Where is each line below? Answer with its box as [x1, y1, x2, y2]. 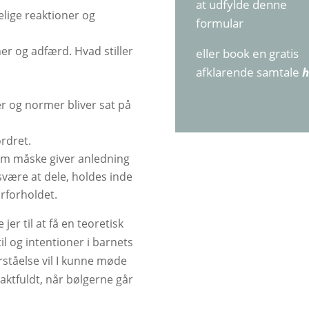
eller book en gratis [195, 45, 299, 61]
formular [195, 14, 243, 31]
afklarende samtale [195, 63, 302, 80]
